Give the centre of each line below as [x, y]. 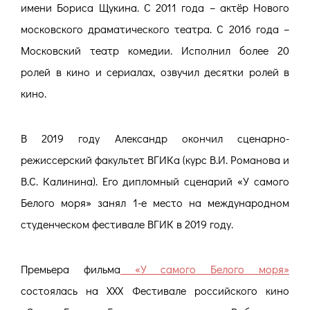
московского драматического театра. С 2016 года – [155, 29]
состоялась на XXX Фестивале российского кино [155, 290]
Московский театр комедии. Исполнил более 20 [155, 51]
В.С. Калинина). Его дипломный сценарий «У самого [155, 181]
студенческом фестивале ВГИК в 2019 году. [127, 224]
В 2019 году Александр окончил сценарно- [155, 138]
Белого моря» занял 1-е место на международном [155, 203]
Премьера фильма [71, 268]
